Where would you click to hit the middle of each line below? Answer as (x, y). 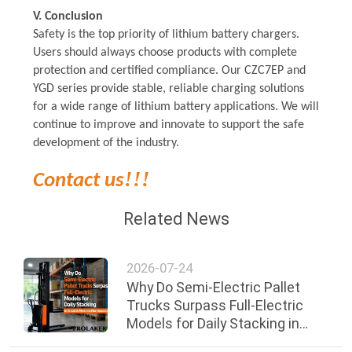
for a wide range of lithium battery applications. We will (176, 106)
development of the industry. (106, 143)
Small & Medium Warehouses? (223, 341)
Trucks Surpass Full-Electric (215, 305)
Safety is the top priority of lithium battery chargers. (166, 34)
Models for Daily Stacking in (213, 323)
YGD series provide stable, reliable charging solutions (168, 88)
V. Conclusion (68, 16)
